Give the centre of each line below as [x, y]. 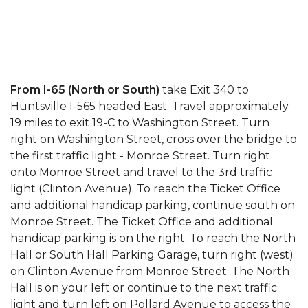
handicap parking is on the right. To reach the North [153, 238]
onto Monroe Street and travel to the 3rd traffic [141, 172]
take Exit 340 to [204, 89]
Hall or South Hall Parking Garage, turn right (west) [152, 254]
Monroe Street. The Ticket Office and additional [142, 221]
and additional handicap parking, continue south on [153, 205]
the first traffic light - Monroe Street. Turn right [140, 155]
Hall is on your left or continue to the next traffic [144, 287]
